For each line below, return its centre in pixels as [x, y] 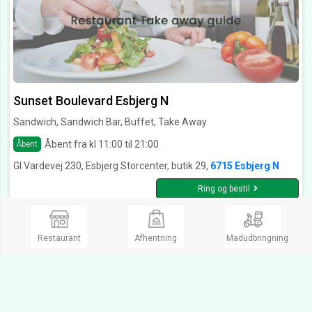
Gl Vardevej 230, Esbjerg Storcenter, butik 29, [112, 166]
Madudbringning [258, 238]
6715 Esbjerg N [245, 166]
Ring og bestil [224, 189]
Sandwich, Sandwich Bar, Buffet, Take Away [110, 122]
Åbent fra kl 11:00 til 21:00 [102, 144]
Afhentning [156, 238]
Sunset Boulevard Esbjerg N [91, 101]
